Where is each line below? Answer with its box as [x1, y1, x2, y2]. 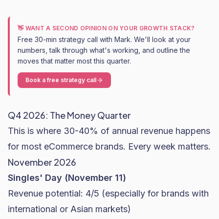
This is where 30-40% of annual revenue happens [8, 126, 210, 136]
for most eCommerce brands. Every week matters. [8, 141, 211, 152]
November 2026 [8, 156, 76, 168]
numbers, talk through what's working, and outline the [18, 46, 190, 54]
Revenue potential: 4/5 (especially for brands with [8, 188, 209, 198]
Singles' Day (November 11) [8, 173, 126, 183]
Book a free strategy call [25, 76, 96, 84]
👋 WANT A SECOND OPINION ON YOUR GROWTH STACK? [18, 24, 195, 32]
